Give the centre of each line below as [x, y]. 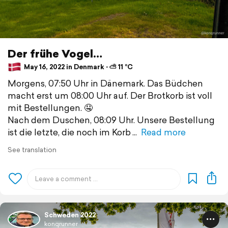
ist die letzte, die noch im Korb [69, 132]
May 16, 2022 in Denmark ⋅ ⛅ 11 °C [78, 67]
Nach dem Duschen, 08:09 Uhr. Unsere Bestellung [111, 120]
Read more [163, 132]
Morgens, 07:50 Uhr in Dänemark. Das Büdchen [105, 83]
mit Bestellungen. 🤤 [50, 107]
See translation [32, 150]
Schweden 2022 [70, 215]
